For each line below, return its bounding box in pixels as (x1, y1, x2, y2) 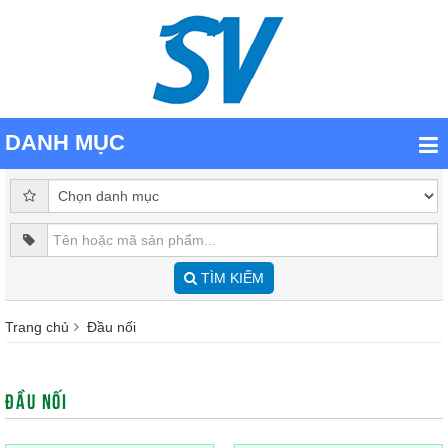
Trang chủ (5, 319, 69, 335)
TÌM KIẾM (197, 270, 264, 286)
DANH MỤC (5, 130, 125, 155)
